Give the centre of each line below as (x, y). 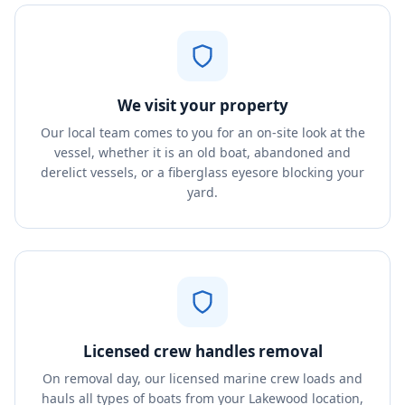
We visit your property (202, 105)
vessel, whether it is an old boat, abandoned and (202, 152)
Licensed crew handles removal (202, 351)
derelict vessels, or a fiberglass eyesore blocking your (202, 172)
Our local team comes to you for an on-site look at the (202, 132)
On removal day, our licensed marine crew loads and (202, 378)
